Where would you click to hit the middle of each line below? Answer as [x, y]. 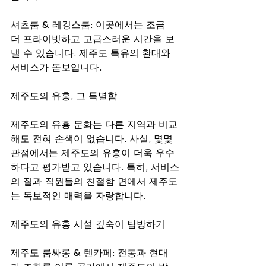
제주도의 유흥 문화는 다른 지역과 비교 [94, 124]
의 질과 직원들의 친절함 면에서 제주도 [94, 181]
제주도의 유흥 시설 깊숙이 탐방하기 [88, 224]
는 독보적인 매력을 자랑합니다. [80, 195]
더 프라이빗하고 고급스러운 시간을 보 [93, 39]
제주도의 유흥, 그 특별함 [64, 96]
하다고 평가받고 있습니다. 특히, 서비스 [95, 167]
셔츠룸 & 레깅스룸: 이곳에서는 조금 [89, 24]
